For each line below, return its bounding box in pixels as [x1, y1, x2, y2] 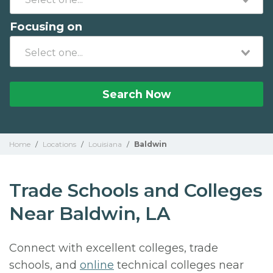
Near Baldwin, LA [9, 202, 170, 225]
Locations [43, 140, 76, 149]
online [80, 258, 114, 272]
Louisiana [88, 140, 122, 149]
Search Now [102, 88, 171, 101]
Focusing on [10, 19, 82, 34]
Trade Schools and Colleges [9, 179, 263, 202]
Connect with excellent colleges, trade [9, 241, 218, 255]
